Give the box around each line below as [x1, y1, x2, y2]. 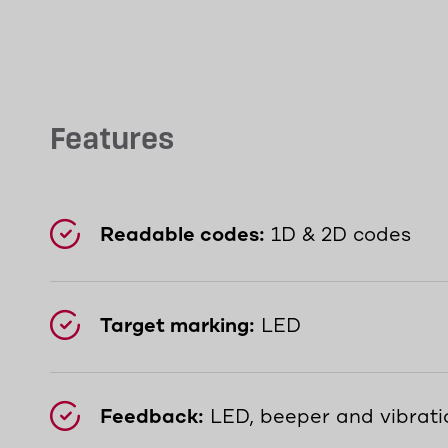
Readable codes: [100, 224, 265, 247]
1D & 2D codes [265, 224, 411, 247]
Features [50, 126, 174, 156]
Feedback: [100, 406, 204, 429]
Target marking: [100, 315, 255, 338]
